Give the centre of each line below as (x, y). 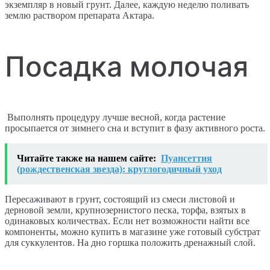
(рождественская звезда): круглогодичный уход (119, 169)
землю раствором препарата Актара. (80, 16)
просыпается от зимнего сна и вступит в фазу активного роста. (135, 128)
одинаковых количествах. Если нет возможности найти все (127, 221)
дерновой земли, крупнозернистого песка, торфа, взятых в (125, 210)
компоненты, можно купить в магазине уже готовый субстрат (133, 232)
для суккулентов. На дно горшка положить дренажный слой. (130, 243)
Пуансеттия (187, 159)
